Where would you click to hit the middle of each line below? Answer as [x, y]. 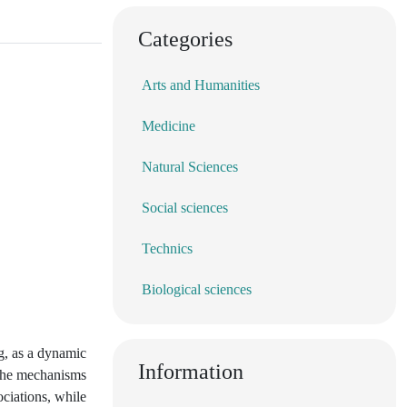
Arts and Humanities [201, 84]
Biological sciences [197, 289]
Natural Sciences [190, 166]
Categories [185, 39]
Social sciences [185, 207]
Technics [167, 248]
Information [191, 371]
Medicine [169, 125]
